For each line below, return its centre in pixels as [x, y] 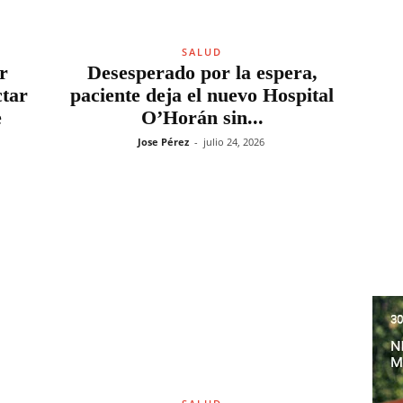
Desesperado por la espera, [202, 72]
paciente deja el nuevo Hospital [202, 95]
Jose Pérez [163, 142]
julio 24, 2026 [233, 142]
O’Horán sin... [202, 117]
